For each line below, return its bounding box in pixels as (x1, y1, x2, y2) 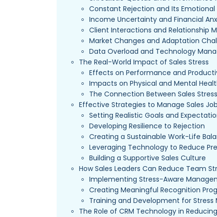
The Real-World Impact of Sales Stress (79, 57, 209, 67)
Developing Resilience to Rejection (89, 121, 205, 131)
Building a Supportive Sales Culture (89, 153, 206, 163)
